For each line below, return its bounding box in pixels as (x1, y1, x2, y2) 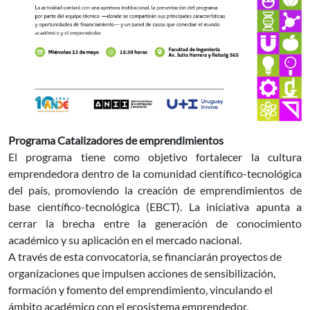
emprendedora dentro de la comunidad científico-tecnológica (8, 167, 302, 181)
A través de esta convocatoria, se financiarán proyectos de (8, 250, 282, 264)
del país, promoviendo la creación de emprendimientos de (8, 183, 302, 197)
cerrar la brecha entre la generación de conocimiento (8, 217, 302, 230)
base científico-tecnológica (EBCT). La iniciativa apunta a (8, 200, 302, 214)
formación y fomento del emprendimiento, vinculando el (8, 283, 273, 297)
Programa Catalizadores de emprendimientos (8, 134, 224, 147)
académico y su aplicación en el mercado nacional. (8, 233, 241, 247)
